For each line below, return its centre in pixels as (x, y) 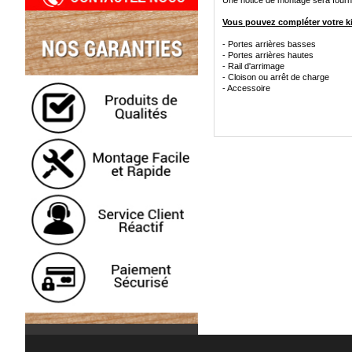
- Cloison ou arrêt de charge (276, 77)
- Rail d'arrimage (253, 66)
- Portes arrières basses (269, 44)
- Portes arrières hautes (268, 55)
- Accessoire (246, 88)
